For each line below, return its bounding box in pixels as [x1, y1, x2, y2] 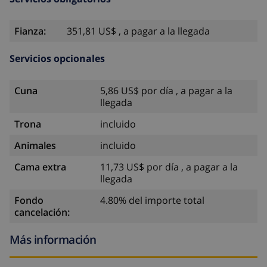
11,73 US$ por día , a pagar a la [100, 160, 238, 174]
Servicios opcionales [10, 52, 105, 66]
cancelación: [14, 206, 70, 219]
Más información [10, 231, 97, 248]
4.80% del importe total [100, 194, 204, 207]
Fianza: [14, 24, 46, 38]
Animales [14, 139, 56, 153]
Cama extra [14, 160, 66, 174]
